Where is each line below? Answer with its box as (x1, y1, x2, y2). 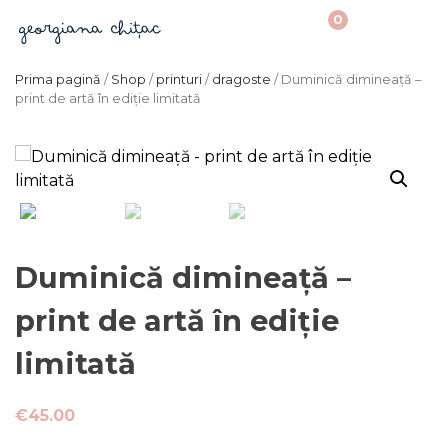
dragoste (212, 71, 271, 87)
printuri (156, 71, 202, 87)
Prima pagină (15, 71, 101, 87)
